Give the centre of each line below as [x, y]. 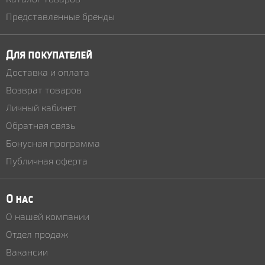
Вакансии [27, 252]
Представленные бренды [60, 16]
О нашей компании [48, 216]
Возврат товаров [44, 90]
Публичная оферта [47, 161]
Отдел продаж [37, 234]
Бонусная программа [53, 143]
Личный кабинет [41, 107]
